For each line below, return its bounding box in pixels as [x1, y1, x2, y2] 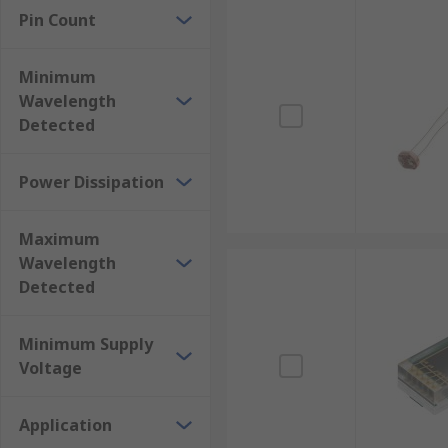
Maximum [19, 228, 100, 250]
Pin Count [19, 9, 96, 31]
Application [19, 414, 112, 436]
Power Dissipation [19, 171, 164, 193]
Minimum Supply [19, 333, 153, 355]
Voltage [19, 357, 82, 379]
